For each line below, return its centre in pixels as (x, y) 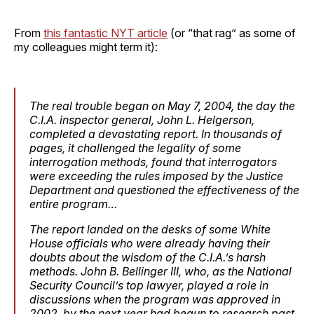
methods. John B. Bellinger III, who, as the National (161, 271)
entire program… (73, 204)
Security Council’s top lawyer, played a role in (149, 285)
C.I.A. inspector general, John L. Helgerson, (142, 120)
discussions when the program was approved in (155, 299)
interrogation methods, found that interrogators (153, 162)
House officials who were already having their (150, 243)
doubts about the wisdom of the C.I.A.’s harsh (148, 257)
